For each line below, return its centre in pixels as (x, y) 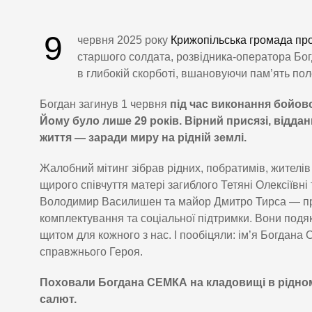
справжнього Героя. (91, 252)
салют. (58, 299)
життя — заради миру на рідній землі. (143, 138)
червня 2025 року (124, 40)
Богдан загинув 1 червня (105, 104)
